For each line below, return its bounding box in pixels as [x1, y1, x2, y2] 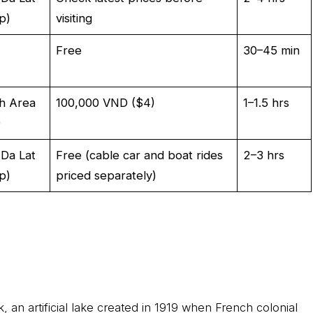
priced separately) [56, 168, 157, 182]
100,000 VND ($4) [56, 95, 156, 110]
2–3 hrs [243, 147, 285, 162]
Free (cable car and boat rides [56, 147, 224, 162]
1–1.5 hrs [243, 95, 290, 110]
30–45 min [243, 43, 300, 57]
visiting [56, 10, 93, 25]
